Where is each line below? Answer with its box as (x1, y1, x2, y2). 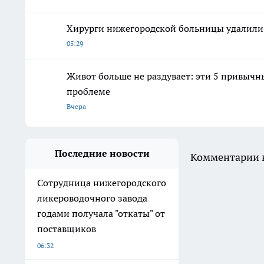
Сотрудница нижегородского (37, 176, 166, 189)
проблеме (67, 85, 110, 97)
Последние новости (54, 147, 150, 159)
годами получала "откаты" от (37, 207, 165, 219)
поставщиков (37, 222, 96, 235)
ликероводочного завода (37, 192, 147, 204)
